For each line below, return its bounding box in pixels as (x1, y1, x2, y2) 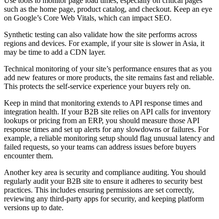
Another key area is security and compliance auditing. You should (4, 168, 206, 177)
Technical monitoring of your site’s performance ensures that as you (4, 65, 212, 73)
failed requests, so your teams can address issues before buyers (4, 143, 196, 152)
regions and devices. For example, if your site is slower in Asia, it (4, 39, 204, 48)
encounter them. (4, 152, 55, 160)
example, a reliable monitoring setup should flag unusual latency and (4, 134, 215, 143)
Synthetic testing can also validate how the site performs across (4, 30, 197, 39)
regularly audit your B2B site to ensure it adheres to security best (4, 177, 202, 186)
